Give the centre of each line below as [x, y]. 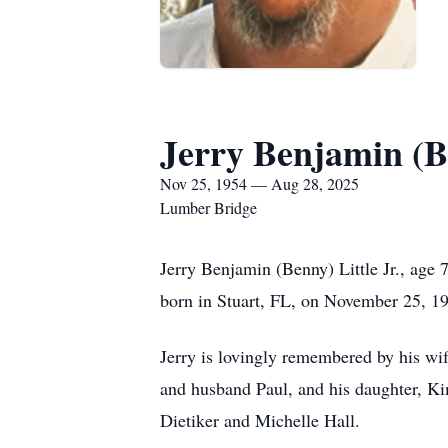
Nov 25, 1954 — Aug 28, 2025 [259, 183]
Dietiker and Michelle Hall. [260, 420]
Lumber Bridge [208, 207]
